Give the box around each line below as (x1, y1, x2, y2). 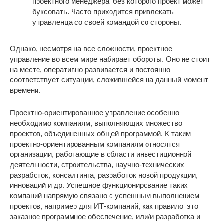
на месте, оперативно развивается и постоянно (10, 65, 170, 74)
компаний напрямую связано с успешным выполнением (10, 191, 199, 200)
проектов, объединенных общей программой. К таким (10, 129, 191, 138)
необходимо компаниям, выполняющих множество (10, 118, 182, 127)
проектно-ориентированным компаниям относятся (10, 139, 180, 148)
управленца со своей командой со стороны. (32, 17, 181, 26)
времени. (10, 85, 40, 94)
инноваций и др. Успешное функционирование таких (10, 181, 188, 189)
